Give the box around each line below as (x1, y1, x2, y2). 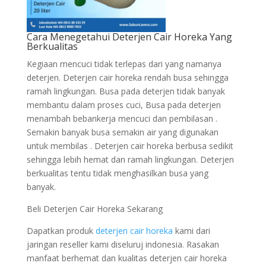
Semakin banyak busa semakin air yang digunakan (26, 126, 218, 138)
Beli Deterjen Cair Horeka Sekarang (26, 203, 163, 214)
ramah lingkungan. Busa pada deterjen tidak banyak (26, 85, 225, 97)
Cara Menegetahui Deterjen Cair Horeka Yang (26, 30, 232, 43)
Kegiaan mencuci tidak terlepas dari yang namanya (26, 58, 221, 69)
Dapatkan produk (26, 225, 96, 236)
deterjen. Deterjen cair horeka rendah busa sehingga (26, 72, 229, 83)
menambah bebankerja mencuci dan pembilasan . (26, 113, 217, 124)
